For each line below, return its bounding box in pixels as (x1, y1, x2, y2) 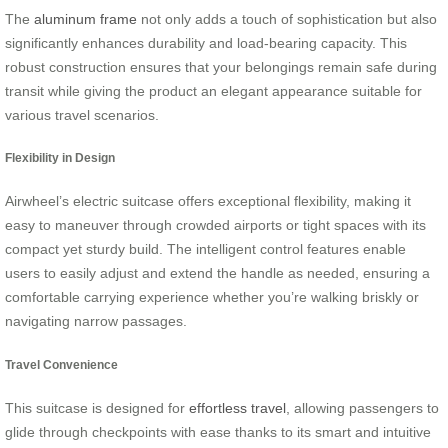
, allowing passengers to (286, 400, 439, 417)
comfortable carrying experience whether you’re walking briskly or (5, 289, 419, 306)
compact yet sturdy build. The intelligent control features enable (5, 241, 406, 258)
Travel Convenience (5, 357, 118, 371)
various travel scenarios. (5, 106, 159, 123)
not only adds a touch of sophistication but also (137, 10, 437, 27)
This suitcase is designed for (5, 400, 189, 417)
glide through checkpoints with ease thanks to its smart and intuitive (5, 424, 431, 441)
